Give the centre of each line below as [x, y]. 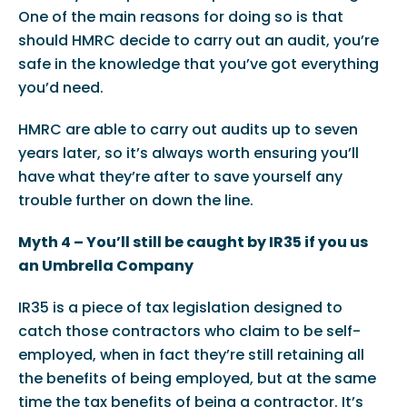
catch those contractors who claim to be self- [189, 332]
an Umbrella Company [105, 266]
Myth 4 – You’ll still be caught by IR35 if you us [193, 243]
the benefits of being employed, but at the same [197, 379]
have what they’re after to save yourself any [180, 177]
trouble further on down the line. [135, 201]
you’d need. [60, 88]
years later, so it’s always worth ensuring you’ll [188, 154]
